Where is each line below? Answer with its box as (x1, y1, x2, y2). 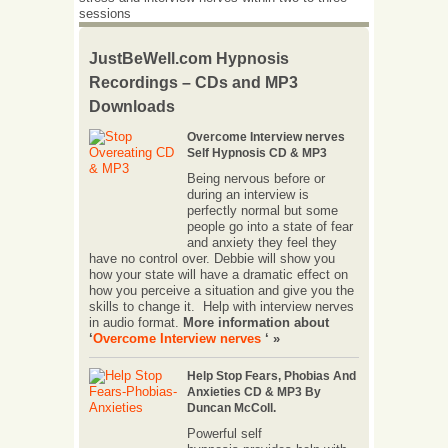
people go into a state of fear (187, 219, 353, 234)
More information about (183, 315, 329, 330)
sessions (79, 6, 131, 21)
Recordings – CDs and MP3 (89, 74, 298, 91)
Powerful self (187, 426, 262, 441)
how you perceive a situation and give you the (89, 283, 354, 298)
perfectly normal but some (187, 203, 338, 218)
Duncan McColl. (187, 401, 276, 415)
